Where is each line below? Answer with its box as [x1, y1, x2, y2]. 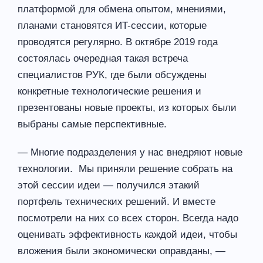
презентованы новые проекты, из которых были [18, 102, 237, 113]
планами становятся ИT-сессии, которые [18, 19, 207, 31]
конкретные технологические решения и [18, 85, 201, 97]
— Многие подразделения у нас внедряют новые [18, 146, 242, 158]
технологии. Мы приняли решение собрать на [18, 163, 232, 174]
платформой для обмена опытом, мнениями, [18, 3, 226, 15]
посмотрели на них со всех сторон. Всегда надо [18, 212, 238, 224]
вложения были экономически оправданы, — [18, 245, 225, 257]
